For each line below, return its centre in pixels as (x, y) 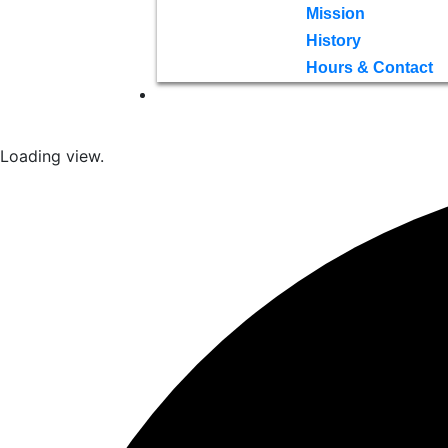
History (333, 40)
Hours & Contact (369, 67)
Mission (335, 13)
